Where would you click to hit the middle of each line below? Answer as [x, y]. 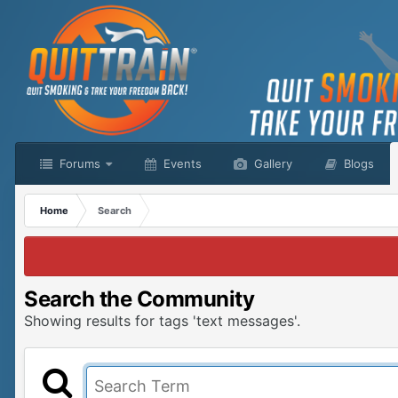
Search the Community [139, 299]
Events [181, 163]
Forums [78, 163]
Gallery [271, 163]
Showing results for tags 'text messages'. [162, 321]
